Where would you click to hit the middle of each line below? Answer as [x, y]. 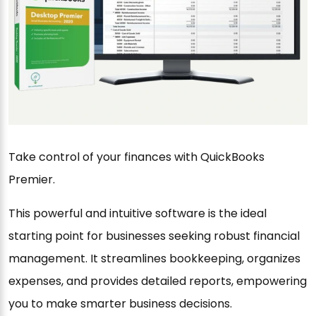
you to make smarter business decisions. [120, 304]
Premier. [32, 180]
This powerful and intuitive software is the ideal [138, 214]
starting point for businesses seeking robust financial [154, 236]
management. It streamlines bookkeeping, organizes [154, 259]
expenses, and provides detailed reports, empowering [158, 281]
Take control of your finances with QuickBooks [136, 157]
